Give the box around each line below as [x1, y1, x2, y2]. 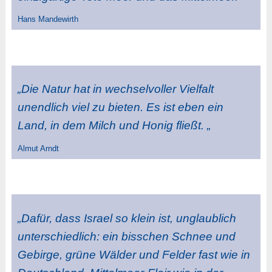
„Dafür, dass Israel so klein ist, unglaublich [17, 211, 236, 225]
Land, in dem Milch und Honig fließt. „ [17, 119, 211, 132]
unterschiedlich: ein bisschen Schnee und [17, 229, 236, 243]
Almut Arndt [17, 143, 59, 153]
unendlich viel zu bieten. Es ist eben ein [17, 101, 223, 114]
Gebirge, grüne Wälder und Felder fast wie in [17, 248, 250, 261]
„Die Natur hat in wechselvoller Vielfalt [17, 83, 214, 96]
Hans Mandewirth [17, 15, 78, 24]
